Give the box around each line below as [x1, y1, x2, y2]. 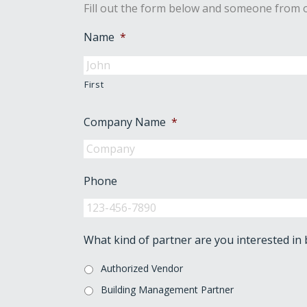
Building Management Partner [101, 283, 234, 297]
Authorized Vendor [101, 262, 183, 275]
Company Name [84, 114, 166, 130]
